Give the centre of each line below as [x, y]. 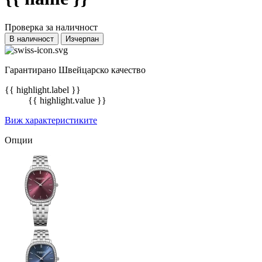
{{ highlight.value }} [67, 100]
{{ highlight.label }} [43, 89]
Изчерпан [82, 39]
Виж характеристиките [51, 120]
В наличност [32, 39]
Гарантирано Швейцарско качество [75, 70]
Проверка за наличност [51, 27]
